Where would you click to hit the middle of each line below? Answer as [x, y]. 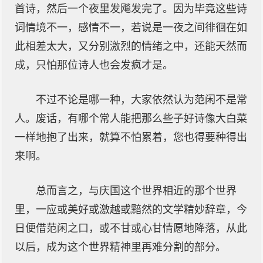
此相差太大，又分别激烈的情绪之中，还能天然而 [131, 46]
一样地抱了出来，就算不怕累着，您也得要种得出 [131, 137]
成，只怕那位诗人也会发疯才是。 [94, 65]
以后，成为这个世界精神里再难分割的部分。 [120, 247]
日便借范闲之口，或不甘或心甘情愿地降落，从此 [131, 228]
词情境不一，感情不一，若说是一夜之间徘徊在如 [131, 28]
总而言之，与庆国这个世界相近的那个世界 [136, 191]
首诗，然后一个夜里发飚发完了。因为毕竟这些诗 [131, 9]
